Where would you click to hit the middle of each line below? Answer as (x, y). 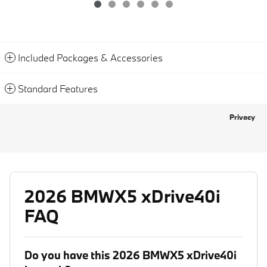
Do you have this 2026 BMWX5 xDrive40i (131, 255)
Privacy (242, 117)
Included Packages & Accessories (90, 58)
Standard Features (58, 89)
